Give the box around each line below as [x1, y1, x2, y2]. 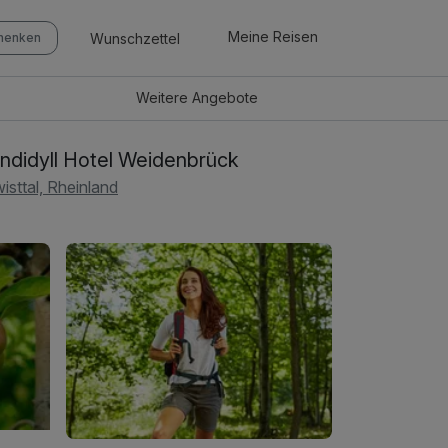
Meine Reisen [228, 28, 318, 46]
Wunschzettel [90, 29, 180, 47]
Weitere [136, 89, 193, 107]
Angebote [192, 89, 259, 107]
